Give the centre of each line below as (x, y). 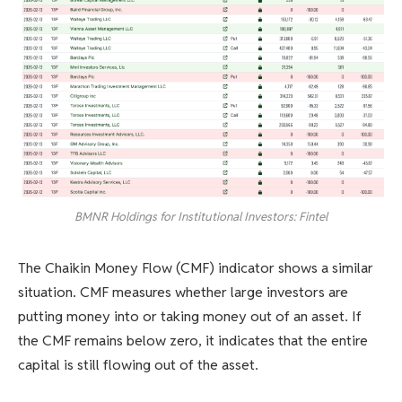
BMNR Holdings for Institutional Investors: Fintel (201, 217)
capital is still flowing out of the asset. (138, 364)
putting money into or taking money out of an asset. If (190, 316)
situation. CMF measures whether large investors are (183, 292)
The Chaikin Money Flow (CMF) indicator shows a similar (196, 267)
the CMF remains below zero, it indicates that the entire (193, 340)
